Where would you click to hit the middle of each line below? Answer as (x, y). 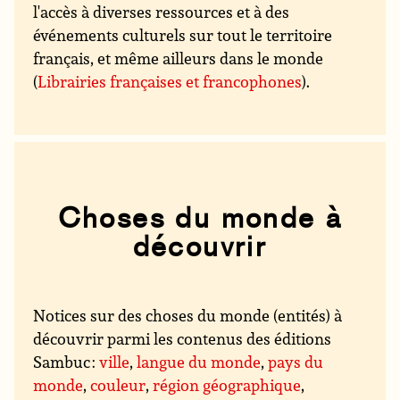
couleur (118, 385)
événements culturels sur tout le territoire (183, 34)
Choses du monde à (200, 218)
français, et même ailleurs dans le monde (179, 58)
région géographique (227, 385)
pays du (296, 362)
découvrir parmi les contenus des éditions (183, 339)
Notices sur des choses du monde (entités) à (188, 316)
